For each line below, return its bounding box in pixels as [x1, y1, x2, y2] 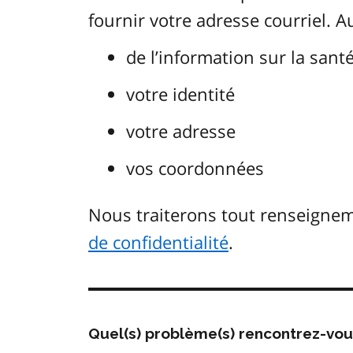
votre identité [126, 82, 235, 106]
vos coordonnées [126, 156, 264, 180]
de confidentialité [88, 230, 229, 255]
